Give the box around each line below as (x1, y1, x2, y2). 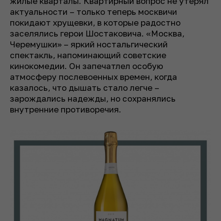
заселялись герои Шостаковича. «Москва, (10, 28, 184, 39)
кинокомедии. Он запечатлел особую (10, 61, 163, 72)
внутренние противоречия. (10, 104, 121, 115)
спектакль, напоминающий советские (10, 50, 166, 61)
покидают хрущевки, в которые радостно (10, 17, 181, 28)
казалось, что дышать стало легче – (10, 82, 159, 93)
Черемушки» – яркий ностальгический (10, 39, 168, 50)
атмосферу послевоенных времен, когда (10, 72, 177, 82)
